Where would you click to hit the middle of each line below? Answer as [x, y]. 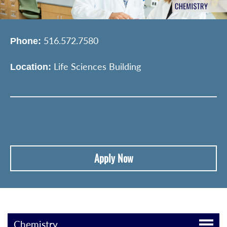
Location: [31, 67]
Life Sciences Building [96, 66]
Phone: [26, 41]
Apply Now [113, 158]
